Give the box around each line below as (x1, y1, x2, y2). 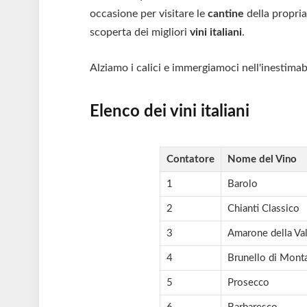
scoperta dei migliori (90, 27, 191, 38)
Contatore (166, 154, 214, 165)
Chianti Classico (227, 204, 299, 214)
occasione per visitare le (90, 8, 208, 20)
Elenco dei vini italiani (90, 103, 250, 121)
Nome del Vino (227, 154, 297, 165)
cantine (208, 8, 247, 20)
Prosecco (227, 278, 269, 288)
